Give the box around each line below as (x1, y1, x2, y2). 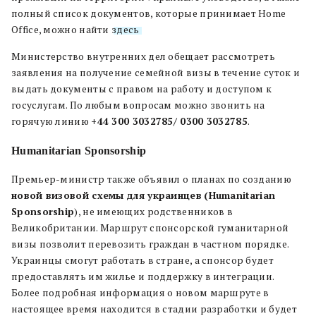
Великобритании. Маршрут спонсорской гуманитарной (11, 221, 289, 234)
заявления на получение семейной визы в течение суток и (11, 66, 300, 79)
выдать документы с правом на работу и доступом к (11, 82, 272, 95)
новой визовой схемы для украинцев (11, 188, 202, 202)
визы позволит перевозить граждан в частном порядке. (11, 237, 289, 250)
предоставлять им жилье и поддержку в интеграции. (11, 269, 274, 283)
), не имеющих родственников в (74, 205, 233, 218)
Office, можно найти (11, 23, 111, 36)
